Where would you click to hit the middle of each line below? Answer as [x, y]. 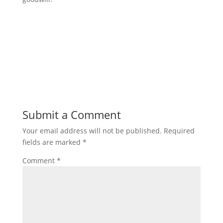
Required [179, 130]
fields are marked [52, 142]
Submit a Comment [71, 114]
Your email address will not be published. [92, 130]
